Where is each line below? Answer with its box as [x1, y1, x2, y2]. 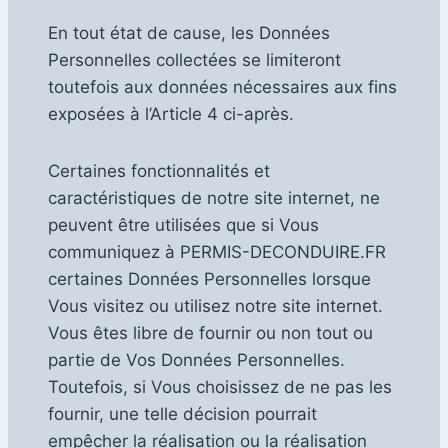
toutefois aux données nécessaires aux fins [48, 76, 397, 97]
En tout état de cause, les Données [48, 22, 330, 43]
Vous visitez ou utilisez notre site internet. [48, 295, 383, 316]
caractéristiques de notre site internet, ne [48, 187, 380, 208]
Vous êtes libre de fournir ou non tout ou [48, 322, 373, 343]
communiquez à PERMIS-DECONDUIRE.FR [48, 241, 386, 262]
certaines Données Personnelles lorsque [48, 268, 371, 289]
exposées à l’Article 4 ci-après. [48, 103, 294, 124]
